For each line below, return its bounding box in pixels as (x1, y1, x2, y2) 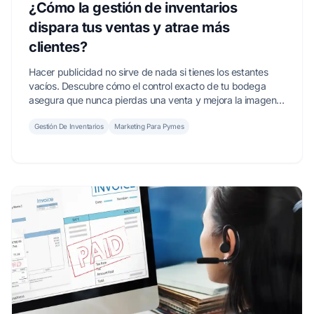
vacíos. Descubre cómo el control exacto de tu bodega (29, 80, 266, 93)
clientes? (29, 39, 88, 56)
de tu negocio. (29, 108, 91, 121)
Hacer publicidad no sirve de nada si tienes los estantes (29, 66, 268, 78)
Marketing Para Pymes (114, 122, 184, 131)
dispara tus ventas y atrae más (29, 19, 230, 36)
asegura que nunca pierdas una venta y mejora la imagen (29, 94, 277, 107)
